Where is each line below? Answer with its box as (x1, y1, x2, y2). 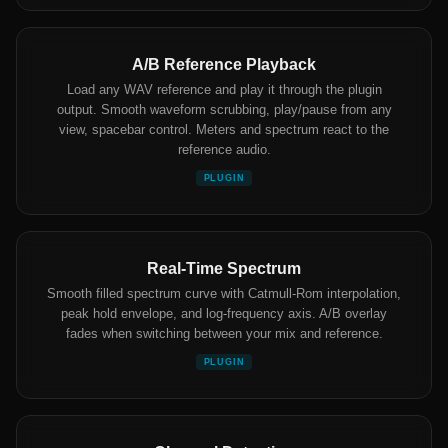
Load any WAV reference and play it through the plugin (66, 82, 382, 98)
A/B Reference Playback (132, 56, 316, 74)
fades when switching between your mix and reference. (65, 326, 383, 342)
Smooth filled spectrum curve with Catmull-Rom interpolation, (47, 286, 401, 302)
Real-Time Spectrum (147, 260, 301, 278)
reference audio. (177, 142, 271, 158)
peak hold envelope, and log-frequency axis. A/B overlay (61, 306, 387, 322)
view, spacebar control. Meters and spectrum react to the (59, 122, 389, 138)
